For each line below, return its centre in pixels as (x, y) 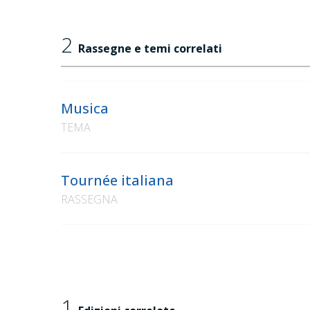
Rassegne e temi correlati (150, 49)
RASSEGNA (89, 200)
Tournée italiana (117, 181)
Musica (85, 109)
